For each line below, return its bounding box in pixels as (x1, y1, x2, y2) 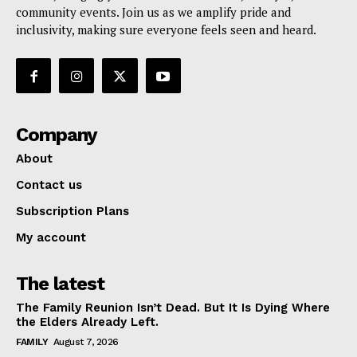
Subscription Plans (16, 204, 129, 219)
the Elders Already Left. (16, 315, 159, 330)
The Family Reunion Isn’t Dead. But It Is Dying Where (16, 300, 330, 316)
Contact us (16, 178, 82, 193)
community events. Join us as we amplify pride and (16, 4, 291, 21)
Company (16, 124, 97, 147)
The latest (16, 273, 104, 296)
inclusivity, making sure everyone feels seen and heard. (16, 22, 316, 38)
